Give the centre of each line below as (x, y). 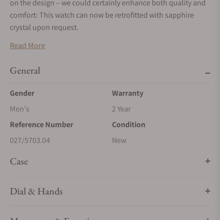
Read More (27, 45)
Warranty (128, 93)
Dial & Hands (36, 191)
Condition (129, 124)
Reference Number (41, 124)
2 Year (121, 109)
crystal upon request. (44, 27)
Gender (22, 93)
